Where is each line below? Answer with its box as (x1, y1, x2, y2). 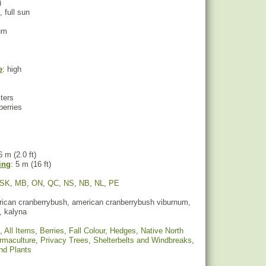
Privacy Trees (40, 236, 88, 245)
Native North (141, 226, 183, 235)
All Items (4, 226, 35, 235)
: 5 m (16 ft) (11, 160, 51, 169)
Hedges (110, 226, 136, 235)
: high (2, 65, 21, 74)
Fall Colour (69, 226, 105, 235)
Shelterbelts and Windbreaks (93, 236, 192, 245)
